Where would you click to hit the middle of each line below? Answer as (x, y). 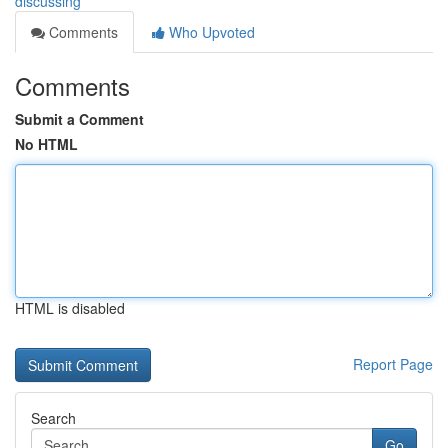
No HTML (46, 144)
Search (53, 418)
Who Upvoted (210, 32)
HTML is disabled (70, 308)
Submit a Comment (79, 119)
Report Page (393, 364)
